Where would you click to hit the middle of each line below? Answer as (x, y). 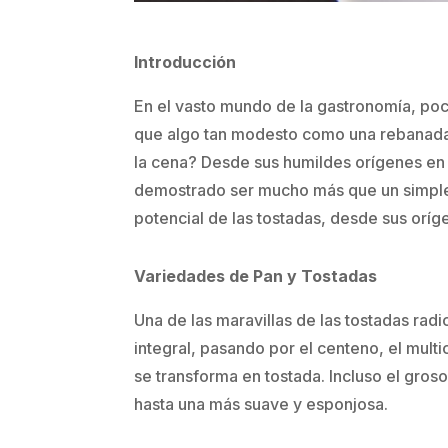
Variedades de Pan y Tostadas (256, 275)
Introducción (185, 61)
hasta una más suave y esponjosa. (261, 403)
